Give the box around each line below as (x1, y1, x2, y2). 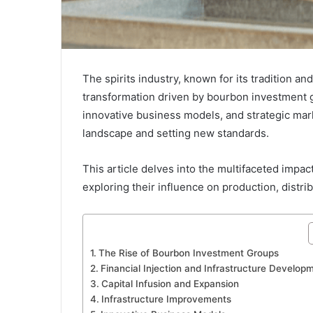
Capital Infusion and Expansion (101, 277, 239, 289)
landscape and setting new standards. (82, 126, 272, 140)
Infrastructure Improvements (101, 293, 231, 305)
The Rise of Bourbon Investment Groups (98, 247, 279, 259)
